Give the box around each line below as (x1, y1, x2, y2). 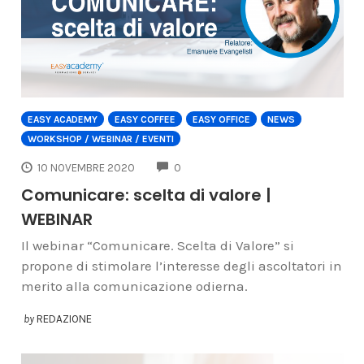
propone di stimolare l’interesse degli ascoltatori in (20, 257, 342, 274)
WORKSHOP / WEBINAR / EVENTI (27, 133, 174, 145)
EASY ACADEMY (27, 114, 97, 126)
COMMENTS (180, 159, 239, 172)
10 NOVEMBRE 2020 (37, 162, 136, 175)
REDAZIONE (36, 312, 92, 325)
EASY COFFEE (114, 114, 175, 126)
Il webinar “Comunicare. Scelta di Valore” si (20, 236, 294, 253)
